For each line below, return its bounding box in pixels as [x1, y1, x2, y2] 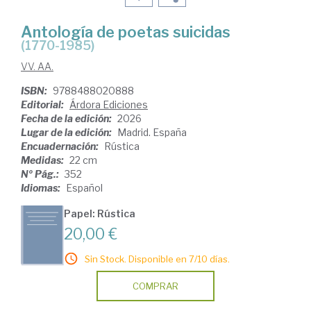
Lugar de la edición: [21, 126, 114, 139]
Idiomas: [21, 182, 62, 194]
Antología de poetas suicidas [21, 23, 230, 42]
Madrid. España [117, 126, 187, 139]
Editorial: [21, 99, 66, 111]
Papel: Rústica [64, 208, 135, 220]
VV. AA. [21, 60, 53, 73]
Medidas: [21, 154, 66, 167]
